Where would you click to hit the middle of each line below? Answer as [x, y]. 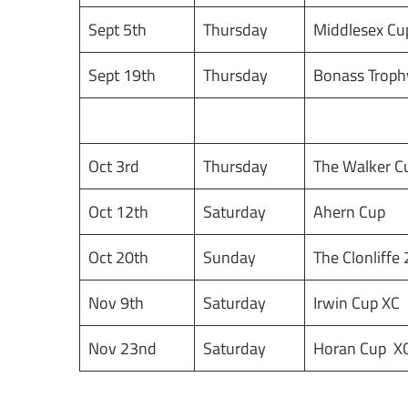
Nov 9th [116, 302]
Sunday [229, 257]
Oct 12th [118, 211]
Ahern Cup [349, 211]
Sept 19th [122, 75]
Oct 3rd [114, 166]
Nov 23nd [122, 348]
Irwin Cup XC [357, 302]
